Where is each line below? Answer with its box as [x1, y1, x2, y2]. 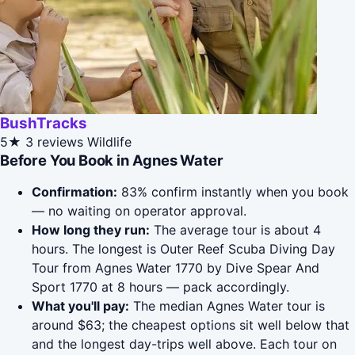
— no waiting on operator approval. [32, 203, 246, 219]
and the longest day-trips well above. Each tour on [32, 336, 337, 353]
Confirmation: [32, 184, 117, 200]
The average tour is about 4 [150, 222, 321, 239]
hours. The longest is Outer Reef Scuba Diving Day [32, 241, 335, 258]
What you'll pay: [32, 298, 129, 315]
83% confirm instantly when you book [117, 184, 349, 200]
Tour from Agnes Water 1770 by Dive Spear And [32, 260, 319, 277]
